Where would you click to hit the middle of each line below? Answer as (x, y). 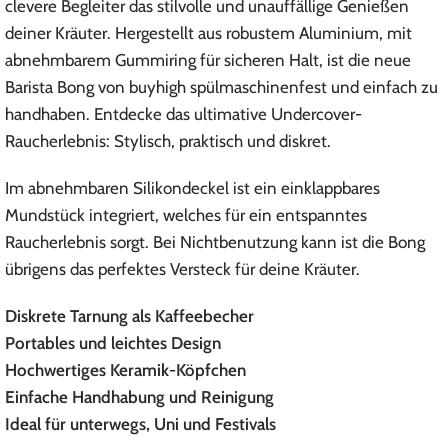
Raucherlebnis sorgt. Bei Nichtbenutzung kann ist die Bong (215, 241)
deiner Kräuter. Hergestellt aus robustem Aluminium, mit (208, 32)
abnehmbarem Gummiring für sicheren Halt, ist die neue (208, 59)
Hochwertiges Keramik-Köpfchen (125, 369)
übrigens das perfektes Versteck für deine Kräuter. (182, 268)
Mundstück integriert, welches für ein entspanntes (186, 214)
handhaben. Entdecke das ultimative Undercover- (183, 113)
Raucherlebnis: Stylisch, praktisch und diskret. (168, 140)
